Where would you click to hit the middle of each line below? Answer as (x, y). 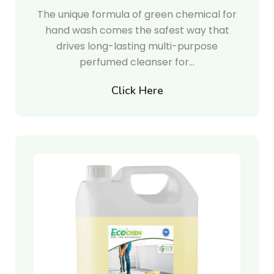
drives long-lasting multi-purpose (137, 46)
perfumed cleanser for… (137, 62)
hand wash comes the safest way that (137, 30)
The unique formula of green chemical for (137, 14)
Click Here (137, 91)
